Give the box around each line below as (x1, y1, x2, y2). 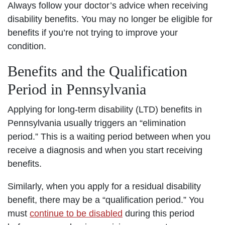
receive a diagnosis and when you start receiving (8, 145, 202, 155)
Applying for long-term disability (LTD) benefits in (8, 104, 202, 115)
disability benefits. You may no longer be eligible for (8, 14, 212, 24)
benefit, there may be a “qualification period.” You (8, 194, 204, 205)
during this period (123, 208, 194, 218)
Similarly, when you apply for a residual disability (8, 181, 201, 191)
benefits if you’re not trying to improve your (8, 27, 178, 38)
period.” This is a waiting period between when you (8, 131, 210, 142)
